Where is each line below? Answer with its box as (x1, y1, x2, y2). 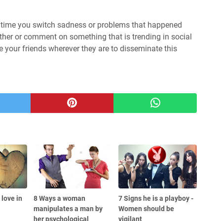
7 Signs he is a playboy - (118, 194, 194, 202)
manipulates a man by (34, 205, 103, 213)
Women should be (118, 205, 175, 213)
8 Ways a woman (34, 194, 86, 202)
